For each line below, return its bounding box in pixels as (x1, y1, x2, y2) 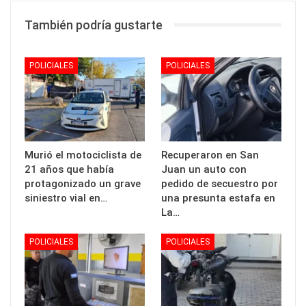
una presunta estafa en (161, 191, 275, 204)
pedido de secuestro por (161, 177, 278, 190)
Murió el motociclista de (25, 148, 141, 161)
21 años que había (25, 163, 114, 176)
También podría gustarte (25, 17, 163, 32)
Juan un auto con (161, 163, 247, 176)
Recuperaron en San (161, 148, 259, 161)
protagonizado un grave (25, 177, 141, 190)
